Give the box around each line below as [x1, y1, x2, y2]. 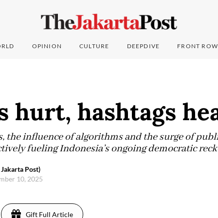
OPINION [32, 42, 62, 50]
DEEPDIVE [127, 42, 160, 50]
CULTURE [79, 42, 109, 50]
